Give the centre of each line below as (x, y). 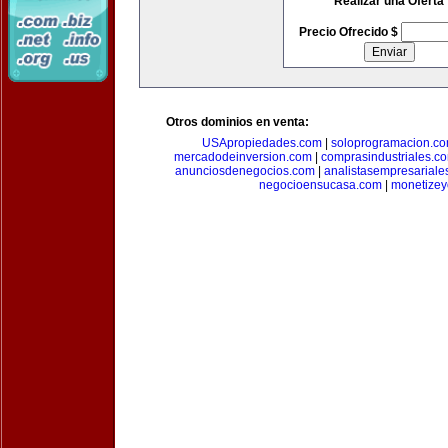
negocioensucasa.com (320, 185)
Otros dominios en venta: (237, 122)
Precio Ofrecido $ (349, 32)
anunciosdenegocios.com (244, 171)
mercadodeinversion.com (243, 157)
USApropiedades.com (262, 143)
